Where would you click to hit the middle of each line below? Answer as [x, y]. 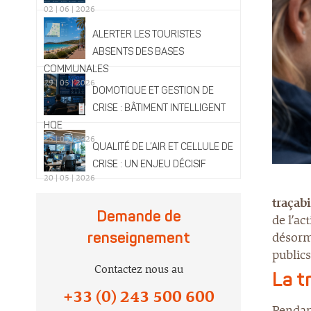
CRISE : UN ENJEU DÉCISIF [149, 165]
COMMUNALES [76, 70]
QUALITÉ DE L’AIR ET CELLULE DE [163, 148]
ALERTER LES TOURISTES [146, 35]
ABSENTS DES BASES [138, 52]
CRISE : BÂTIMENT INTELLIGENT [159, 109]
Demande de [138, 217]
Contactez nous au [138, 269]
